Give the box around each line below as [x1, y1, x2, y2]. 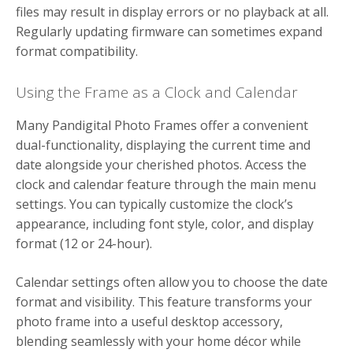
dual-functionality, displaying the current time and [16, 136, 310, 154]
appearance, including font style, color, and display [16, 214, 314, 232]
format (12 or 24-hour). [16, 234, 152, 252]
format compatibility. [16, 42, 138, 60]
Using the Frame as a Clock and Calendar [16, 81, 298, 102]
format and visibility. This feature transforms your [16, 292, 312, 310]
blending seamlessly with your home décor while [16, 332, 301, 350]
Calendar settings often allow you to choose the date [16, 273, 328, 291]
